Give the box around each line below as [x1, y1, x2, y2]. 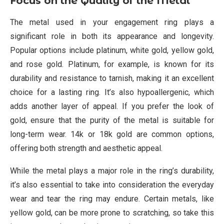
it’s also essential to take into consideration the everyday [10, 180, 214, 189]
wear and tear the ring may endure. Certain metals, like [10, 194, 214, 203]
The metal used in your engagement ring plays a [10, 17, 214, 27]
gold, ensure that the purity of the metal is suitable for [10, 115, 214, 125]
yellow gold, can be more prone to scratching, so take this [10, 208, 214, 217]
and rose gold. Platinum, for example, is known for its [10, 59, 214, 69]
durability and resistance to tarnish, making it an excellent [10, 73, 214, 83]
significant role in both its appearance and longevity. [10, 31, 214, 41]
